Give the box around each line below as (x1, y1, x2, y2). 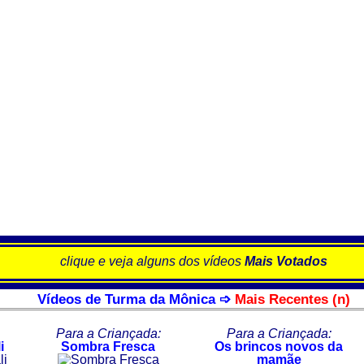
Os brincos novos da (214, 340, 344, 354)
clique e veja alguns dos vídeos (59, 253, 245, 268)
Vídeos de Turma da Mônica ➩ (37, 292, 235, 308)
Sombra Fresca (61, 340, 156, 354)
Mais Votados (244, 253, 327, 268)
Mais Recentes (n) (234, 292, 350, 308)
